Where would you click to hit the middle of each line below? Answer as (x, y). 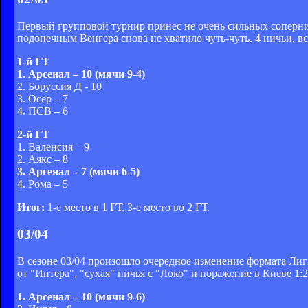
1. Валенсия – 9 (53, 147)
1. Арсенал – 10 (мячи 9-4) (81, 74)
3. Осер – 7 (43, 99)
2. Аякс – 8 (43, 159)
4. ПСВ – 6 (43, 111)
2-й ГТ (33, 135)
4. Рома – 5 (43, 184)
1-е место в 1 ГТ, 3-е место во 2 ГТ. (127, 208)
